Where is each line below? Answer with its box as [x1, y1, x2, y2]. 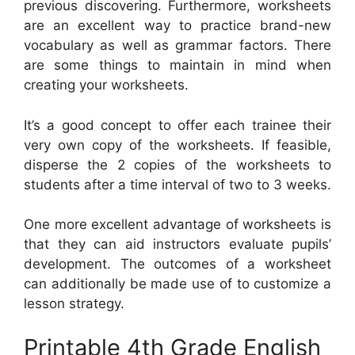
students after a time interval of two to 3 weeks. [24, 176, 331, 193]
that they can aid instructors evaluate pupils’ [24, 236, 331, 253]
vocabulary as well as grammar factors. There [24, 37, 331, 54]
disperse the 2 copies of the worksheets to [24, 156, 331, 173]
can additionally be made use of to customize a [24, 276, 331, 292]
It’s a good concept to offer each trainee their [24, 116, 331, 133]
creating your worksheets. [24, 77, 189, 94]
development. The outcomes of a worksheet [24, 256, 331, 273]
